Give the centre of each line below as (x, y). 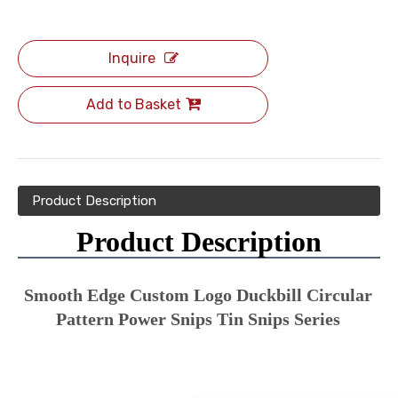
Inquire (131, 58)
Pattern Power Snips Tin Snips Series (198, 319)
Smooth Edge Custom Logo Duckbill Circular (198, 295)
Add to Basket (133, 104)
